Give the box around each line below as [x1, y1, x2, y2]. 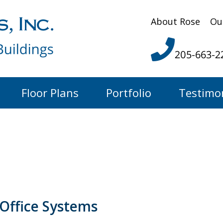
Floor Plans [21, 85, 79, 100]
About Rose [151, 15, 200, 27]
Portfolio [106, 85, 151, 100]
